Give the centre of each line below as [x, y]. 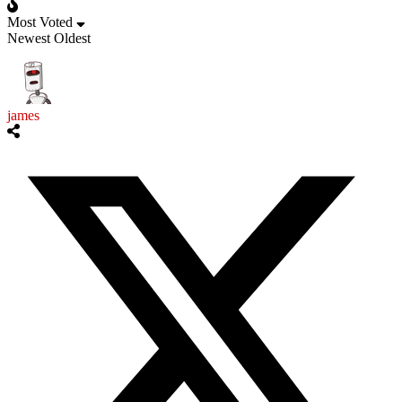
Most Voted [40, 22]
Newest [29, 38]
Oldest [72, 38]
